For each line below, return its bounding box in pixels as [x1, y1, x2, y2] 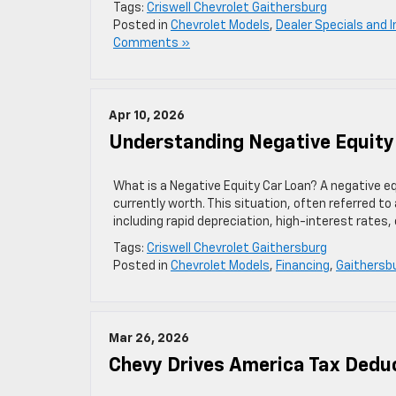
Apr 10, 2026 [109, 110, 185, 122]
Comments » [113, 37, 190, 49]
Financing [276, 260, 330, 272]
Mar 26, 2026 [109, 332, 189, 345]
